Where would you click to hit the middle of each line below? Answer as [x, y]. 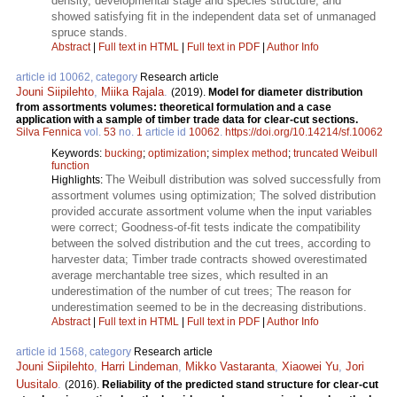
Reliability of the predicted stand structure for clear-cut [240, 385]
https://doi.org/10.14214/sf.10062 [304, 132]
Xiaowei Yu [310, 367]
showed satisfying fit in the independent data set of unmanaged [214, 17]
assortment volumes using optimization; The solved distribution [214, 196]
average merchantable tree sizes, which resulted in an [190, 276]
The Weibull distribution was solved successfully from [243, 180]
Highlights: [78, 180]
